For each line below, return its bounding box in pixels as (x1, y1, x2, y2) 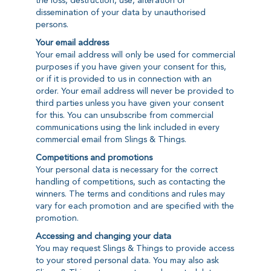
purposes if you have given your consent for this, (35, 63, 226, 72)
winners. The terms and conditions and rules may (35, 190, 225, 199)
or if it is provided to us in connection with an (35, 75, 212, 84)
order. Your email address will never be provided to (35, 87, 234, 96)
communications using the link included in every (35, 123, 220, 132)
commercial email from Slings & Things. (35, 135, 186, 145)
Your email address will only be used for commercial (35, 51, 235, 60)
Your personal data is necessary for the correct (35, 166, 218, 175)
